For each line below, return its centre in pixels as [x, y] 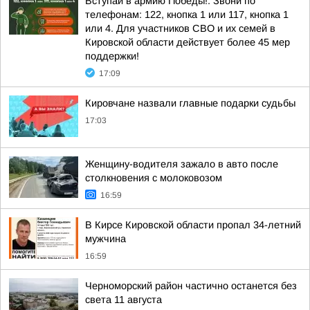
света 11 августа [124, 300]
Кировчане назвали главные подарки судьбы [190, 103]
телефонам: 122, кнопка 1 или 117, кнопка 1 [187, 15]
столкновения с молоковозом [154, 178]
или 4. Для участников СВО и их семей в [180, 28]
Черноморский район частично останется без [191, 286]
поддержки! [112, 56]
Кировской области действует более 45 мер [188, 42]
